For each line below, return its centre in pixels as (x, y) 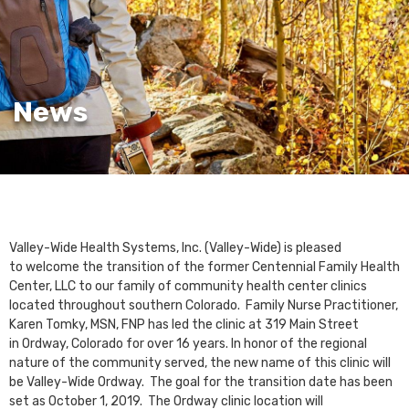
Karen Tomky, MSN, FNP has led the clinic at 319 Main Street (184, 325)
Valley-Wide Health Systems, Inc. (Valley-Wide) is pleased (175, 248)
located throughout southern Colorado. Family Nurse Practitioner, (204, 306)
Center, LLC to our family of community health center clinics (188, 287)
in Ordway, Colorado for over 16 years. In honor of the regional (188, 344)
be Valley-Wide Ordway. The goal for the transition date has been (201, 383)
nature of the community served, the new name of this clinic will (200, 363)
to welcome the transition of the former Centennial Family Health (204, 267)
